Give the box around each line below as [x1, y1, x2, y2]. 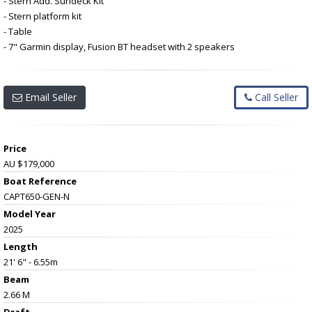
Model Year [3, 207, 56, 220]
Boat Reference [3, 174, 77, 187]
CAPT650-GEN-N [3, 189, 70, 203]
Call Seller [252, 90, 298, 104]
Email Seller [22, 90, 77, 104]
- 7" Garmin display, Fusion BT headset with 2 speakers [3, 40, 235, 53]
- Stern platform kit [3, 9, 81, 22]
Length [3, 240, 38, 253]
